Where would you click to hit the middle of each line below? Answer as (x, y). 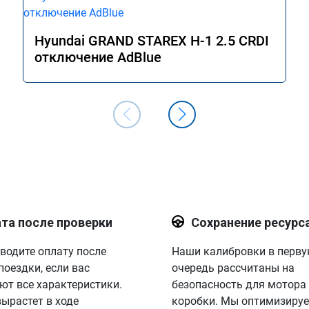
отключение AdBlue (98, 57)
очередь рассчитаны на (233, 268)
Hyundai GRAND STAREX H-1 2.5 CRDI (152, 41)
